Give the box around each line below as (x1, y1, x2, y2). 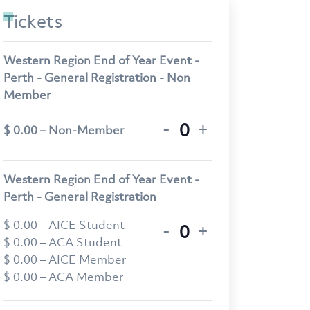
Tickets (3, 15, 62, 33)
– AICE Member (40, 255, 127, 267)
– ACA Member (40, 272, 124, 284)
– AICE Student (40, 220, 125, 232)
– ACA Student (40, 237, 122, 250)
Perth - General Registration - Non (3, 73, 190, 85)
